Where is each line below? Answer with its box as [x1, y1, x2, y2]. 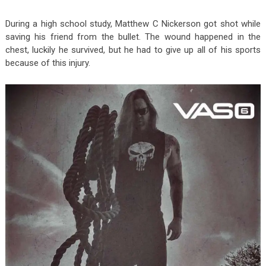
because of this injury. [5, 57, 90, 68]
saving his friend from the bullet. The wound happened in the [5, 31, 261, 42]
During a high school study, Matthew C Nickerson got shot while [5, 18, 261, 29]
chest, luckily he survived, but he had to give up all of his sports [5, 44, 261, 55]
